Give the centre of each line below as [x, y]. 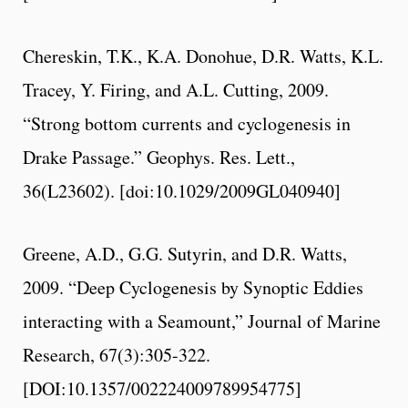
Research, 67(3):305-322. [117, 354]
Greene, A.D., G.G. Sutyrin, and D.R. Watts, [185, 253]
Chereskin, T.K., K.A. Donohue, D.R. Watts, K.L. [203, 56]
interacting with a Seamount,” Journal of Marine [202, 321]
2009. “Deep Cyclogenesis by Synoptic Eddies [193, 287]
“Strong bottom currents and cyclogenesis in [187, 123]
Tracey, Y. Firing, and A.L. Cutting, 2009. [176, 89]
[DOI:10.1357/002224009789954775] [162, 388]
